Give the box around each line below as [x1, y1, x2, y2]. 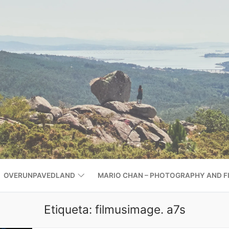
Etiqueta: [43, 202, 95, 216]
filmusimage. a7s [95, 202, 186, 216]
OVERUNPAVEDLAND [4, 171, 75, 179]
